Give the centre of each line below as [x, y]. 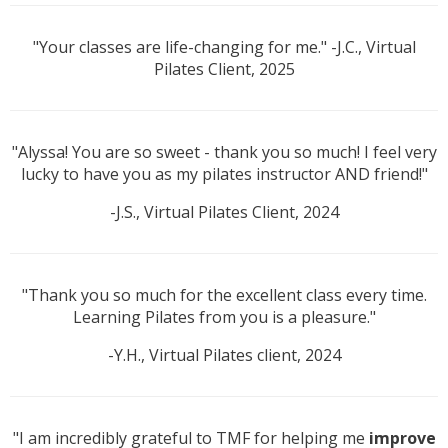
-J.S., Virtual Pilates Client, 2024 [224, 212]
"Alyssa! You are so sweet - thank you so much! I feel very [224, 152]
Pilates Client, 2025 [224, 69]
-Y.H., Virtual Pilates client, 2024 [224, 355]
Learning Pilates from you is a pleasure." [224, 317]
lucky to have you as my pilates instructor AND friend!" [224, 174]
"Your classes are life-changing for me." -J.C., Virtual [224, 47]
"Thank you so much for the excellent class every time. [224, 295]
